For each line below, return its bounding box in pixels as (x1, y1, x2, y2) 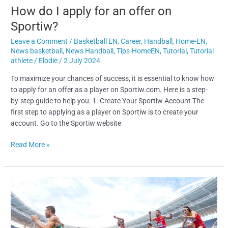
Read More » (11, 140, 50, 149)
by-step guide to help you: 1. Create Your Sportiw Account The (11, 96, 205, 105)
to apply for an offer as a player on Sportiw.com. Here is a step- (11, 85, 208, 94)
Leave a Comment (11, 37, 68, 46)
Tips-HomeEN (117, 47, 160, 55)
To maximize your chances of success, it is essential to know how (11, 74, 215, 82)
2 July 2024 (64, 56, 101, 65)
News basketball (11, 47, 63, 55)
